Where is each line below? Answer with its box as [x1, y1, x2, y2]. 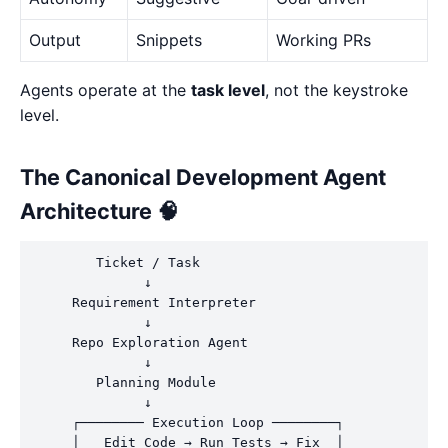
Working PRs [276, 29, 371, 50]
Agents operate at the [20, 79, 191, 100]
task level [191, 79, 265, 100]
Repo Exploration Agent [32, 334, 248, 350]
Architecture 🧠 [20, 197, 179, 224]
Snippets [136, 29, 202, 50]
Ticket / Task [32, 254, 200, 270]
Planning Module [32, 374, 216, 390]
